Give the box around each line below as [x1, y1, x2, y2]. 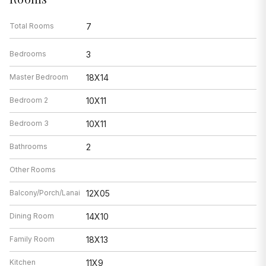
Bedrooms [9, 49, 46, 58]
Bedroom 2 [9, 95, 48, 104]
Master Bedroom [9, 72, 68, 81]
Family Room [9, 234, 55, 243]
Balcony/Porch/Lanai [9, 188, 80, 197]
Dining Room [9, 211, 54, 220]
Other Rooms [9, 164, 56, 174]
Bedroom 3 [9, 118, 49, 128]
